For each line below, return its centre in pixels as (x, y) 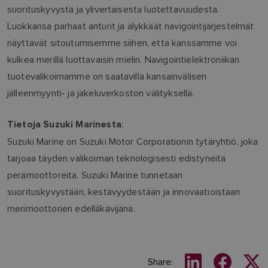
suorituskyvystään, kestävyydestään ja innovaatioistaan (124, 191)
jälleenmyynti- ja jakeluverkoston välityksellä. (101, 93)
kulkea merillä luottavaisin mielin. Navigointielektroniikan (124, 59)
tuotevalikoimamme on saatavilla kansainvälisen (107, 76)
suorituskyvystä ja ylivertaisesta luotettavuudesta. (113, 9)
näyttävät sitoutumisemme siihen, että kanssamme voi (122, 42)
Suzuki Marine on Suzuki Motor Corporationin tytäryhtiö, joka (133, 141)
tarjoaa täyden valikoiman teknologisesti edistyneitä (117, 158)
